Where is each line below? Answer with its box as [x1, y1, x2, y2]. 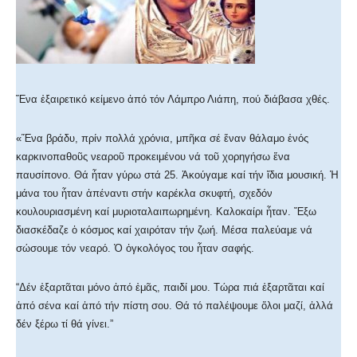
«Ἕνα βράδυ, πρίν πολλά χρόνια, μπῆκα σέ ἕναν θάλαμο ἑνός [16, 132, 308, 145]
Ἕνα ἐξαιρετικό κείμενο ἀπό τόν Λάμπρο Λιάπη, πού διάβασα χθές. [16, 93, 330, 106]
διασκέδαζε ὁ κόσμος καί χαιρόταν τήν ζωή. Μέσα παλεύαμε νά [16, 224, 312, 237]
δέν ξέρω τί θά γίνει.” [16, 318, 113, 331]
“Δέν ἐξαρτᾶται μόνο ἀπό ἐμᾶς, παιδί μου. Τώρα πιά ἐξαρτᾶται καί [16, 281, 324, 294]
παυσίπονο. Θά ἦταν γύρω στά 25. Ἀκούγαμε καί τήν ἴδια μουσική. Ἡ [16, 169, 339, 182]
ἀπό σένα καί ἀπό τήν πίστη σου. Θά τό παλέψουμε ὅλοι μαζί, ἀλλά [16, 300, 333, 312]
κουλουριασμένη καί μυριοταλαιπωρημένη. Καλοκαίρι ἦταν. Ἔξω [16, 206, 316, 218]
